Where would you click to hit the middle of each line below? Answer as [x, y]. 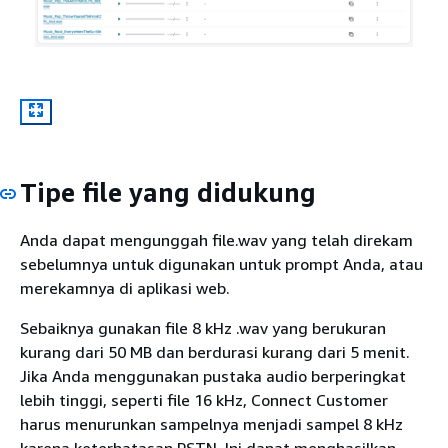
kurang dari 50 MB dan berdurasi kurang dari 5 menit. [215, 351]
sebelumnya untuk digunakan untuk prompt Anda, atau [221, 263]
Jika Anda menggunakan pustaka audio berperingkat [213, 375]
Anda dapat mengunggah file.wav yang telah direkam [216, 239]
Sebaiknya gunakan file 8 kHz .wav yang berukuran [203, 327]
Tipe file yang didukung [168, 193]
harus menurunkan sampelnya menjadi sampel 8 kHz [211, 423]
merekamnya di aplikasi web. [125, 287]
